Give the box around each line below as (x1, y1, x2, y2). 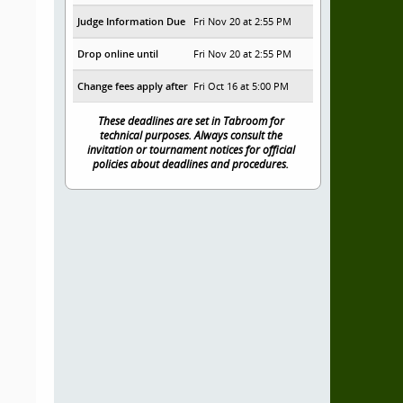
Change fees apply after (76, 79, 188, 93)
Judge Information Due (76, 14, 185, 28)
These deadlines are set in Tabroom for (97, 113, 284, 128)
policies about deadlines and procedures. (93, 157, 290, 171)
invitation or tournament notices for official (86, 142, 295, 157)
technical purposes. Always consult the (99, 128, 282, 142)
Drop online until (76, 47, 158, 60)
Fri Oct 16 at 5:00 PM (193, 79, 290, 93)
